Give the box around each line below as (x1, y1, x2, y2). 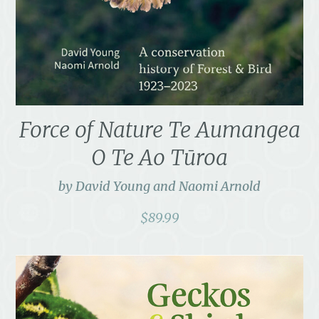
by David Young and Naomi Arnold (58, 178, 261, 194)
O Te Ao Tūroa (91, 144, 228, 171)
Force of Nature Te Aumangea (19, 116, 300, 143)
